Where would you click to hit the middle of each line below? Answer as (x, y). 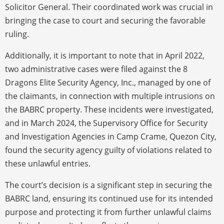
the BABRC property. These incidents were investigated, (109, 109)
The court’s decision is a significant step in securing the (108, 185)
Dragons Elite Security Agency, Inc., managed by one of (108, 82)
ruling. (17, 34)
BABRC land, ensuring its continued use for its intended (109, 198)
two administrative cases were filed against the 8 (96, 69)
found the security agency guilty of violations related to (108, 150)
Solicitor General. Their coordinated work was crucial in (109, 7)
